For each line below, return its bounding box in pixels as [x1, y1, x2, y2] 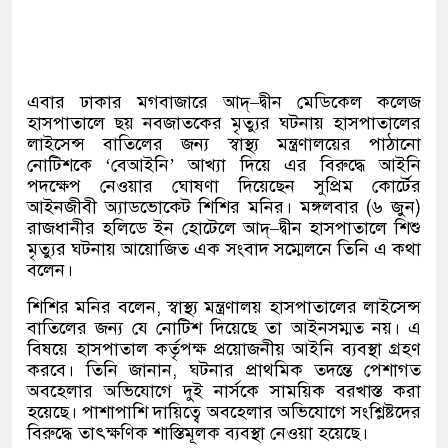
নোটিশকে [27, 154, 92, 176]
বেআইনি [111, 154, 170, 176]
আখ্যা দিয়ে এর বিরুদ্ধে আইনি [188, 154, 422, 176]
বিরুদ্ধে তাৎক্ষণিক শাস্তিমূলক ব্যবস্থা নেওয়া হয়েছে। [27, 422, 368, 444]
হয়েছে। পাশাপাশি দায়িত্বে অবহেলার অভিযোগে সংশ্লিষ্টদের [27, 401, 421, 423]
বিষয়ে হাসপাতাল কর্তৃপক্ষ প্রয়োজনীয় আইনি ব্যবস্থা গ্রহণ [27, 338, 421, 360]
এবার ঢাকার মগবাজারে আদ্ [27, 91, 250, 113]
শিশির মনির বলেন [27, 296, 156, 318]
